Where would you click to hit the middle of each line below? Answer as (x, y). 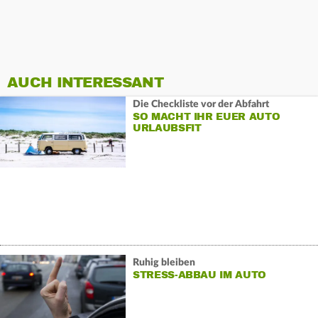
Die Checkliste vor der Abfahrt (201, 104)
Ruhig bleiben (164, 262)
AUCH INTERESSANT (85, 83)
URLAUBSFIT (167, 128)
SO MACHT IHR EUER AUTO (206, 116)
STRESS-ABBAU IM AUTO (199, 275)
